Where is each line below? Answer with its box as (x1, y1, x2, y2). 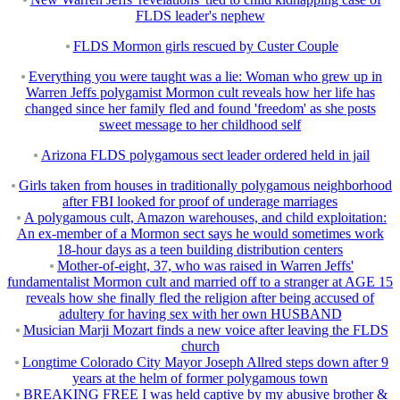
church (180, 338, 220, 354)
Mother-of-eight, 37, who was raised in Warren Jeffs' (57, 258, 354, 274)
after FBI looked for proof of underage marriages (62, 194, 337, 210)
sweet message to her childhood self (99, 117, 301, 133)
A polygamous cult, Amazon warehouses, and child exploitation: (24, 210, 387, 226)
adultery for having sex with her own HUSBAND (58, 306, 342, 322)
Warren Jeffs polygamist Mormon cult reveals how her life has (25, 85, 375, 101)
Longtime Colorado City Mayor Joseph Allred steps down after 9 (22, 354, 388, 371)
